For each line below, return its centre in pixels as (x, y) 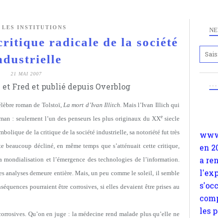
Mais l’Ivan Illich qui (151, 105)
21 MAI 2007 (26, 73)
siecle (171, 118)
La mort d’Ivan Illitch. (92, 105)
